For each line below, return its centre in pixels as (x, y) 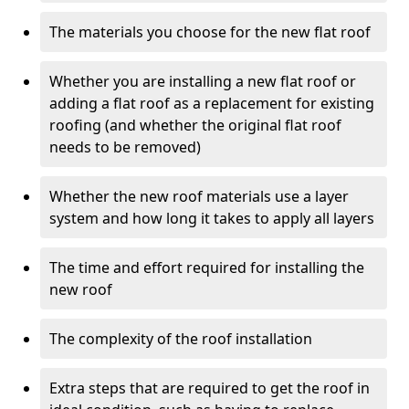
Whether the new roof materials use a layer (199, 196)
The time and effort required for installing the (207, 267)
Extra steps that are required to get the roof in (210, 388)
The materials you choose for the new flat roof (210, 32)
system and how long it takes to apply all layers (212, 218)
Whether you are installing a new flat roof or (203, 81)
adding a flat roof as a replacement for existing (212, 103)
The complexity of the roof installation (181, 339)
